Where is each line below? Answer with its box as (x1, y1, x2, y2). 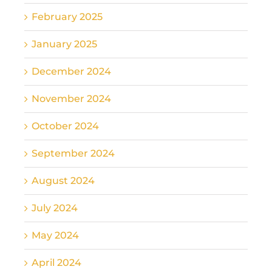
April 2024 (32, 256, 81, 268)
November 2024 (32, 92, 111, 104)
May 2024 (32, 229, 79, 241)
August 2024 (32, 174, 95, 186)
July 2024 (32, 202, 78, 214)
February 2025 (32, 10, 103, 22)
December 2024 (32, 65, 111, 77)
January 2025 (32, 38, 97, 50)
